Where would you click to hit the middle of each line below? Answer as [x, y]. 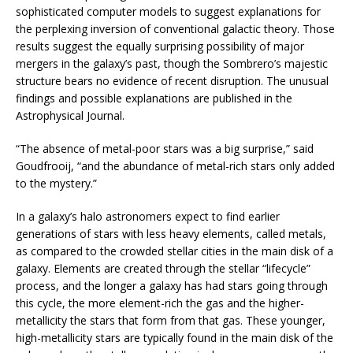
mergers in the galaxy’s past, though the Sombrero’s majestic [172, 63]
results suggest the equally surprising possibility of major [160, 46]
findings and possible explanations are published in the [154, 98]
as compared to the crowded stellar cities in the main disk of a [175, 251]
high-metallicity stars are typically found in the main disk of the [175, 337]
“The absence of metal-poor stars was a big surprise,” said [165, 148]
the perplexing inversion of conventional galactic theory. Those [175, 28]
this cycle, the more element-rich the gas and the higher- [160, 303]
